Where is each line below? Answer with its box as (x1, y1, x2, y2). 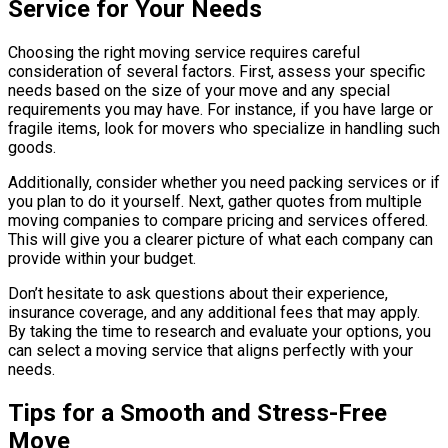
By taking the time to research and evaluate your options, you (8, 322, 431, 342)
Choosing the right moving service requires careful (8, 43, 360, 63)
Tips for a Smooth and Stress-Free (8, 399, 387, 428)
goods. (8, 138, 56, 158)
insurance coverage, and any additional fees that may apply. (8, 303, 420, 323)
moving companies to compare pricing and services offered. (8, 211, 428, 231)
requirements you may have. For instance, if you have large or (8, 100, 433, 120)
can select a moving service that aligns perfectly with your (8, 341, 413, 361)
